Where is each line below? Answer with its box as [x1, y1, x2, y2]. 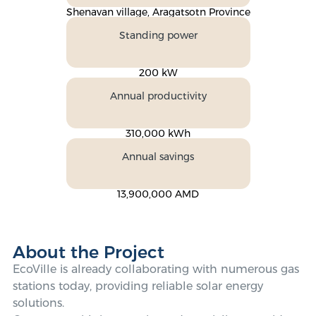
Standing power [119, 29, 197, 42]
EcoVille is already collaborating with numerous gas [13, 262, 299, 276]
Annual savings [122, 150, 194, 163]
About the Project [13, 242, 164, 262]
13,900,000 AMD [117, 188, 199, 200]
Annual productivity [109, 90, 207, 102]
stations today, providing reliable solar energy [13, 279, 263, 293]
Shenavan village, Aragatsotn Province [66, 6, 250, 18]
